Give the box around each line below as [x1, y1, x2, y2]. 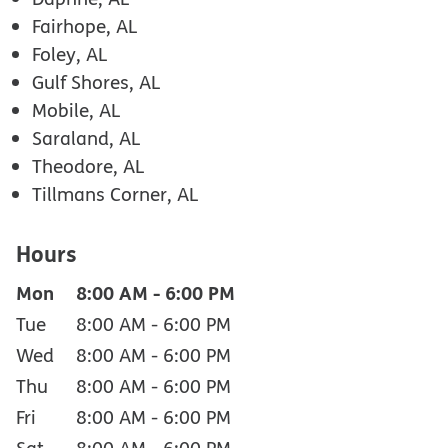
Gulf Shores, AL [32, 68, 161, 95]
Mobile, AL [32, 96, 121, 123]
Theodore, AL [32, 152, 145, 179]
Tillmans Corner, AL [32, 180, 199, 207]
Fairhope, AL [32, 12, 138, 39]
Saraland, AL [32, 124, 141, 151]
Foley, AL [32, 40, 108, 67]
